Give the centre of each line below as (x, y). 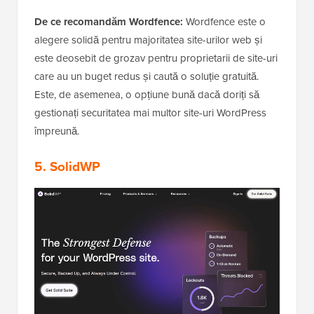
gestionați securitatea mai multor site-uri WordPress (150, 112)
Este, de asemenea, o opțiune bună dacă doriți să (147, 94)
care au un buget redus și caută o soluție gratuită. (146, 76)
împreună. (57, 131)
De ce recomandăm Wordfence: (109, 21)
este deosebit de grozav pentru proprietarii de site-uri (156, 58)
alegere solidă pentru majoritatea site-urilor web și (148, 40)
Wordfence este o (224, 21)
